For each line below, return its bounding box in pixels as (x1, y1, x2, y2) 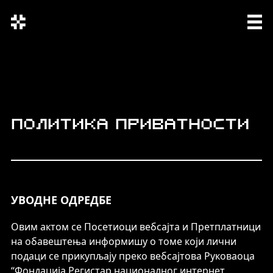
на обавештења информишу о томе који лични (11, 235, 236, 248)
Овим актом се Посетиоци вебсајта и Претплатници (11, 220, 261, 233)
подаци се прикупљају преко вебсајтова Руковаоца (11, 249, 255, 263)
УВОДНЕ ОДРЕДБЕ (11, 193, 112, 207)
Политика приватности (11, 118, 249, 133)
